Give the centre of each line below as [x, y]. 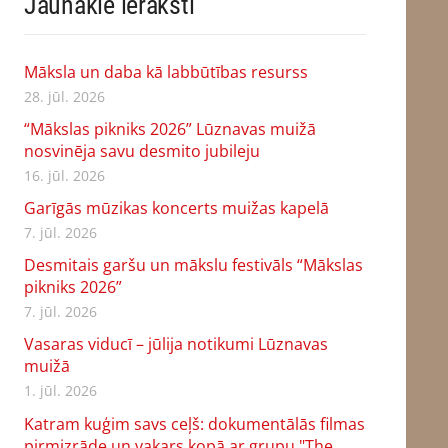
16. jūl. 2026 [64, 175]
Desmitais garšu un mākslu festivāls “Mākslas [193, 265]
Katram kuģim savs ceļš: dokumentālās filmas [194, 423]
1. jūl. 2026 [60, 391]
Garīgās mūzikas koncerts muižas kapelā [176, 207]
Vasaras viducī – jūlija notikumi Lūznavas [175, 344]
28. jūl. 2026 [64, 96]
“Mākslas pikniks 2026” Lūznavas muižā [169, 128]
